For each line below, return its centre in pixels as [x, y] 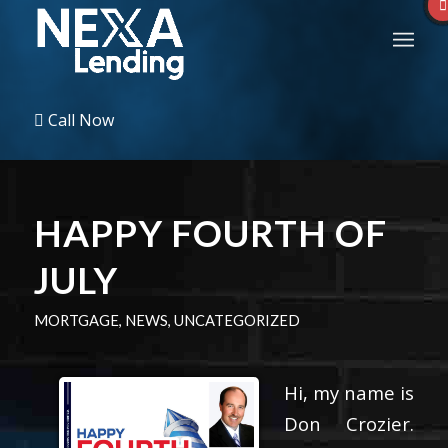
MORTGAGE [76, 320]
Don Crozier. [349, 423]
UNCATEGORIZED [236, 320]
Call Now [78, 120]
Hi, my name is [349, 392]
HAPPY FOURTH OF [210, 233]
